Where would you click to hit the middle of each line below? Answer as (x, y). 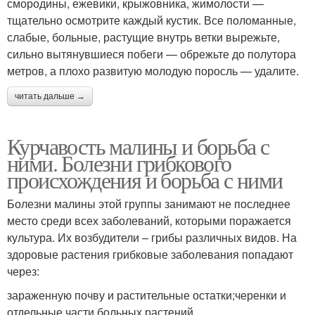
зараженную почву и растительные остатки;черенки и (147, 295)
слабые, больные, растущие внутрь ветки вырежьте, (143, 37)
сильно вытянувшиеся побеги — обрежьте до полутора (152, 54)
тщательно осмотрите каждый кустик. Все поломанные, (152, 20)
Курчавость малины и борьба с (138, 146)
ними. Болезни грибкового (119, 163)
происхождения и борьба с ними (145, 180)
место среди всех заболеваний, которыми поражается (149, 220)
